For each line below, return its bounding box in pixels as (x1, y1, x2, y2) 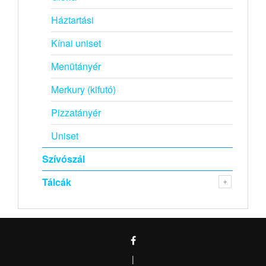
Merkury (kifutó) (51, 83, 116, 97)
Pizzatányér (51, 106, 101, 120)
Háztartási (51, 13, 94, 27)
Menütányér (51, 59, 101, 74)
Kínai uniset (51, 36, 101, 50)
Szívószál (42, 152, 85, 166)
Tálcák (42, 175, 71, 189)
